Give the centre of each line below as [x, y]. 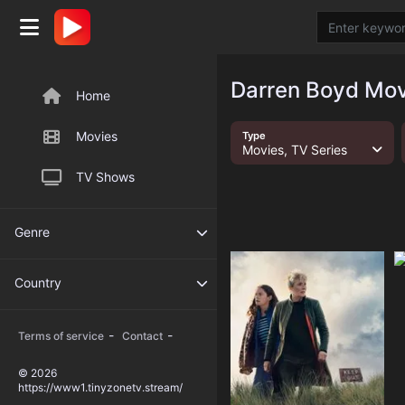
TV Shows [105, 177]
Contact [142, 336]
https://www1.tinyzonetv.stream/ [100, 387]
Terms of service [61, 336]
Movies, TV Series [294, 150]
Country [38, 283]
